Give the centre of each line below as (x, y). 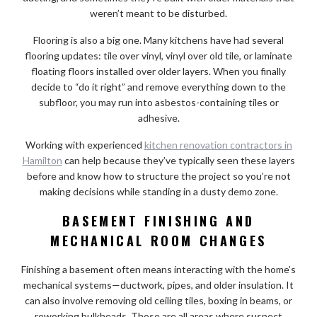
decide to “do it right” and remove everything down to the (158, 86)
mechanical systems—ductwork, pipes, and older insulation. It (158, 284)
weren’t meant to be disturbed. (158, 13)
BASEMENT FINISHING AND (158, 220)
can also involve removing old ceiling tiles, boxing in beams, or (158, 300)
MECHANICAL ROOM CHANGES (158, 240)
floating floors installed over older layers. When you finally (158, 71)
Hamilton (42, 160)
